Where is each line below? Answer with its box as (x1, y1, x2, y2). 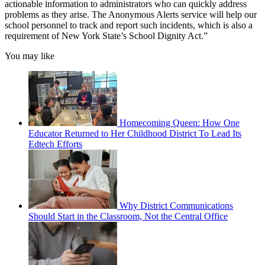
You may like (5, 50, 54, 61)
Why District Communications (119, 200, 233, 211)
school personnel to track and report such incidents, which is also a (5, 20, 253, 30)
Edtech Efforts (28, 138, 82, 149)
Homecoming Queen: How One (119, 117, 240, 128)
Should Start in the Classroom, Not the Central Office (28, 211, 228, 221)
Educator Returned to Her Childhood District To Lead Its (28, 128, 241, 138)
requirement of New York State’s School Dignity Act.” (5, 30, 208, 41)
